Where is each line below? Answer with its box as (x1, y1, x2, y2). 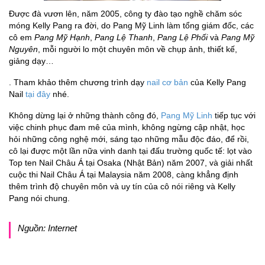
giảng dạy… (9, 56, 54, 66)
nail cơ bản (147, 77, 188, 88)
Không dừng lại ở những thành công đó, (9, 111, 161, 121)
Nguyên (9, 44, 38, 54)
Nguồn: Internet (18, 223, 77, 234)
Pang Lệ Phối (157, 33, 208, 43)
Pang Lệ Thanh (95, 33, 153, 43)
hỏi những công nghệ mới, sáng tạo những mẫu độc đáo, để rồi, (9, 134, 249, 144)
